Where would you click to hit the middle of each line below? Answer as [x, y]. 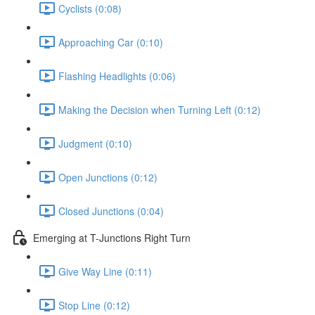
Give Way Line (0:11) [105, 271]
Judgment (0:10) [95, 143]
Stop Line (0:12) [94, 305]
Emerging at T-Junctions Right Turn [112, 237]
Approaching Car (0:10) [111, 42]
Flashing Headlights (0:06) [117, 76]
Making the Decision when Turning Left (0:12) [160, 109]
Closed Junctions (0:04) [111, 211]
